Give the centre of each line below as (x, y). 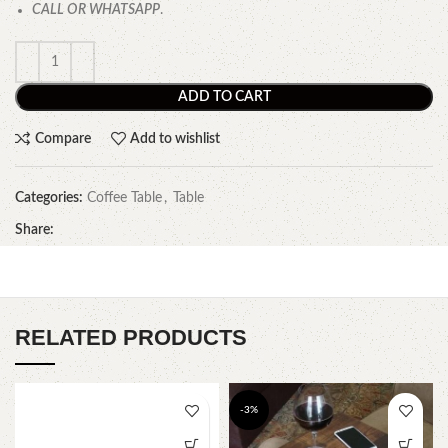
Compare (62, 138)
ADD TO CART (224, 97)
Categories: (49, 198)
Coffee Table (124, 198)
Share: (34, 230)
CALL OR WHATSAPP (96, 10)
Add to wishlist (175, 138)
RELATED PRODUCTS (131, 338)
